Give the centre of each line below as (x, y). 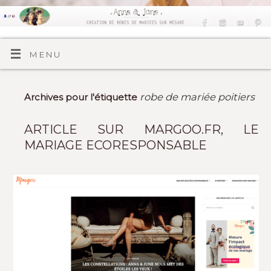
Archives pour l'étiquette (82, 98)
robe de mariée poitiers (198, 97)
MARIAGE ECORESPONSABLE (116, 145)
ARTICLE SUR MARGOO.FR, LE (142, 130)
